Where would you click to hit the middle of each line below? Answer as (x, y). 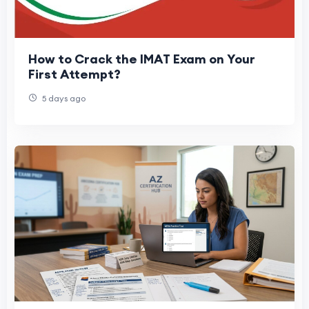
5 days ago (63, 98)
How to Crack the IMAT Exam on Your (142, 59)
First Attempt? (74, 74)
